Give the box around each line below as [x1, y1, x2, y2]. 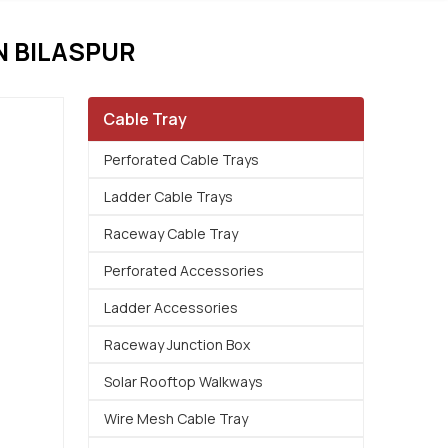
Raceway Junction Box [104, 335, 250, 354]
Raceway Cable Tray [104, 224, 238, 243]
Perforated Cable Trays [104, 150, 259, 169]
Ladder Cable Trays [104, 187, 233, 206]
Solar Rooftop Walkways [104, 372, 263, 391]
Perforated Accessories [104, 261, 264, 280]
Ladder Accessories [104, 298, 238, 317]
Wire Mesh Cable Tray [104, 409, 248, 428]
